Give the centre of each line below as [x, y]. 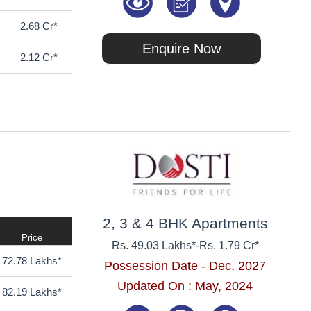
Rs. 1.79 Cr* [229, 245]
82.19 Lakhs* [32, 292]
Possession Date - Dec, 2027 [185, 266]
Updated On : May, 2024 [185, 286]
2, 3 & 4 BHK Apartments [185, 223]
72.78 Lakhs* [32, 261]
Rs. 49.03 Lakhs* [153, 245]
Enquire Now [182, 48]
